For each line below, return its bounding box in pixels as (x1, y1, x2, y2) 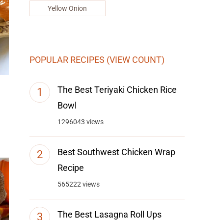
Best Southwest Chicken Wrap (57, 147, 176, 158)
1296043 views (57, 118, 104, 126)
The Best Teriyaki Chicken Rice (57, 84, 177, 95)
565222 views (57, 180, 100, 189)
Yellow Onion (48, 4, 87, 12)
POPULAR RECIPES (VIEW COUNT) (29, 55, 165, 65)
